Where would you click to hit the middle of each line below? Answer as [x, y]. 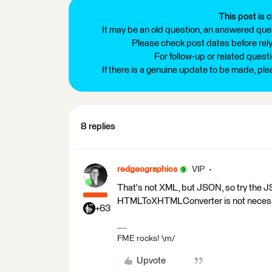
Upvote [151, 260]
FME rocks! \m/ [146, 238]
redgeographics [147, 169]
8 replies [98, 126]
